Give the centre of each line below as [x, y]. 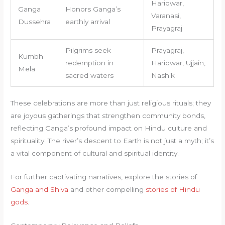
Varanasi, [166, 15]
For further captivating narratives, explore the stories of [104, 177]
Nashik [163, 75]
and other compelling [107, 189]
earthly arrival [87, 21]
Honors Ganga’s [93, 9]
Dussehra [34, 21]
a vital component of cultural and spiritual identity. [95, 153]
